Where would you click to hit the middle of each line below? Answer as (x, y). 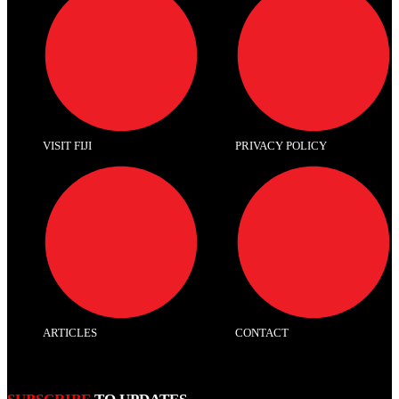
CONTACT (262, 333)
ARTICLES (70, 333)
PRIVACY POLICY (281, 146)
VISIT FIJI (67, 146)
